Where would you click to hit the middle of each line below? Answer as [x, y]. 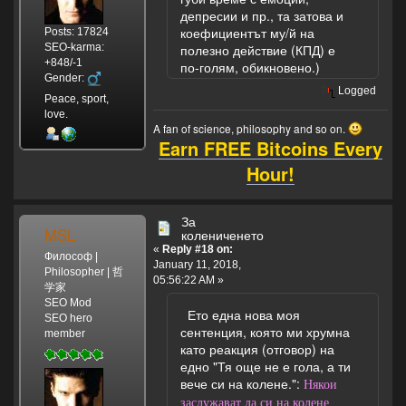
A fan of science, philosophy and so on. [251, 128]
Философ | [71, 256]
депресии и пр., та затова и [262, 16]
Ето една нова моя [240, 314]
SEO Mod [68, 302]
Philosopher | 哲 [83, 271]
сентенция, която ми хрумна [265, 331]
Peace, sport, [76, 98]
